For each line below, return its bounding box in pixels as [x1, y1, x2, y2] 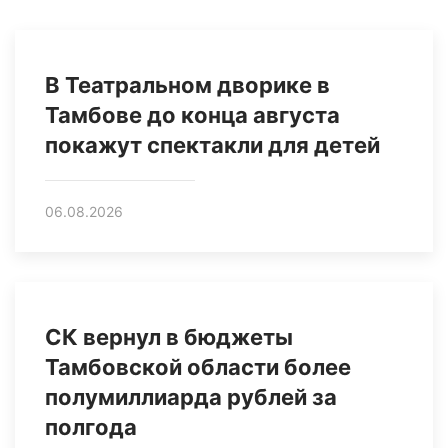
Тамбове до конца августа [45, 101, 340, 128]
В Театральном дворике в [45, 71, 330, 98]
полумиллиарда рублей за [45, 383, 337, 410]
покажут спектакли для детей [45, 131, 380, 158]
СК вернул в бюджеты [45, 323, 293, 350]
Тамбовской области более [45, 353, 351, 380]
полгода [45, 413, 137, 440]
